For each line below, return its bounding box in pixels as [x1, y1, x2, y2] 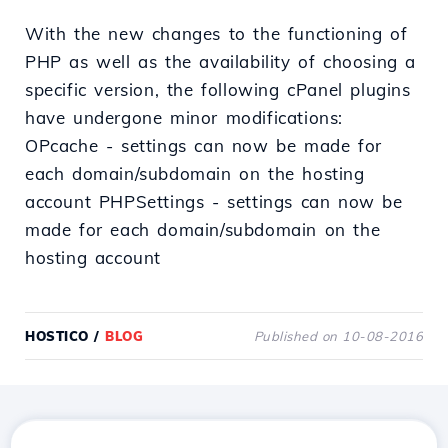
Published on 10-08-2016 [253, 328, 423, 344]
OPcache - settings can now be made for [25, 134, 382, 156]
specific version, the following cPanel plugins [25, 78, 411, 100]
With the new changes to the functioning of [25, 22, 408, 44]
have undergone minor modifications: [25, 106, 344, 128]
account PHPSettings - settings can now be [25, 190, 403, 212]
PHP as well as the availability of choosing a [25, 50, 417, 72]
